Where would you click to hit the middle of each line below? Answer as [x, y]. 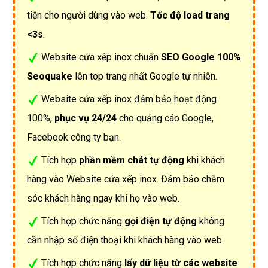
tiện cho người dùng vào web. [89, 15]
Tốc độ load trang [190, 15]
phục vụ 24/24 [86, 118]
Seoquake [50, 76]
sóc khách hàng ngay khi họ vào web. [103, 198]
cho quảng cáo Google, [165, 118]
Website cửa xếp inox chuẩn [101, 57]
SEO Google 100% [201, 57]
